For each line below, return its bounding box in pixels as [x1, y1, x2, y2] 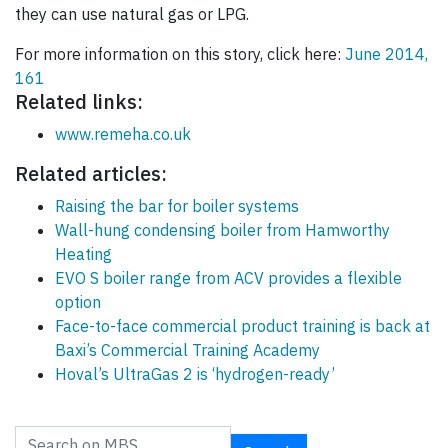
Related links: [15, 88, 143, 116]
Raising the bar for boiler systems [55, 196, 299, 217]
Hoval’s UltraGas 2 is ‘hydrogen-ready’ [55, 364, 335, 385]
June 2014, [345, 44, 428, 65]
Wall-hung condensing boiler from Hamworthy [55, 220, 390, 241]
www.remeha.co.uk [55, 124, 191, 145]
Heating [55, 244, 112, 265]
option [55, 292, 101, 313]
